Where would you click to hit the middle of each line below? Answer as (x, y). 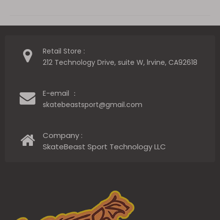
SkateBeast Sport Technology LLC (104, 146)
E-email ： (60, 93)
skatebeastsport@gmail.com (94, 104)
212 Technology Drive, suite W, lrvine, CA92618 (120, 62)
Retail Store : (64, 51)
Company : (63, 135)
